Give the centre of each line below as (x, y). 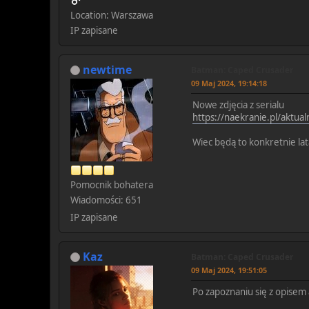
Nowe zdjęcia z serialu (238, 104)
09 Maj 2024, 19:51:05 (229, 270)
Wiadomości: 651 (106, 200)
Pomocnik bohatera (112, 185)
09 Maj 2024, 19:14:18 (229, 83)
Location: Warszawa (112, 15)
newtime (107, 69)
